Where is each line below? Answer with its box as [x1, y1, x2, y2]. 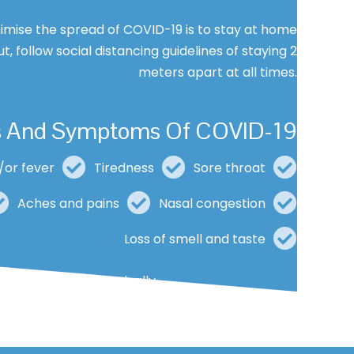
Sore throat [194, 158, 265, 177]
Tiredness [94, 158, 154, 177]
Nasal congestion [159, 194, 265, 213]
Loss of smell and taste [124, 229, 265, 248]
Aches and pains [17, 194, 119, 213]
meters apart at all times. [138, 63, 297, 82]
